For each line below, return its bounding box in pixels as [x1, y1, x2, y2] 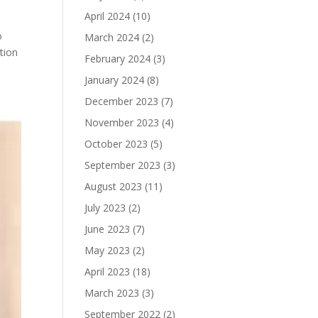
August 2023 [84, 179, 143, 193]
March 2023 [84, 285, 140, 300]
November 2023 [84, 115, 160, 129]
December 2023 [84, 94, 159, 108]
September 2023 [84, 158, 161, 172]
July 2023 [84, 200, 126, 214]
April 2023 [84, 264, 131, 278]
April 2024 [84, 9, 131, 23]
